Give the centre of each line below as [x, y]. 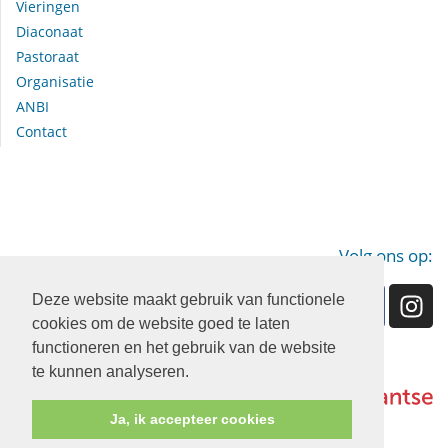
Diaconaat [49, 32]
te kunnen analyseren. [112, 371]
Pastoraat [47, 57]
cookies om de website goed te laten [161, 323]
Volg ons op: [386, 256]
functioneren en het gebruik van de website [184, 347]
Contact [41, 132]
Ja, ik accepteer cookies [192, 419]
